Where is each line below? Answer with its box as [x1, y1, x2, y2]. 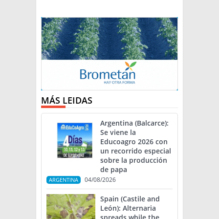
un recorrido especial [100, 146, 171, 156]
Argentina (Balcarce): [100, 118, 169, 128]
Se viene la [100, 128, 136, 137]
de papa [100, 165, 127, 175]
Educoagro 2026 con [100, 137, 168, 147]
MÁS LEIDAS [41, 94, 92, 107]
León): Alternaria [100, 203, 156, 213]
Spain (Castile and [100, 194, 160, 204]
